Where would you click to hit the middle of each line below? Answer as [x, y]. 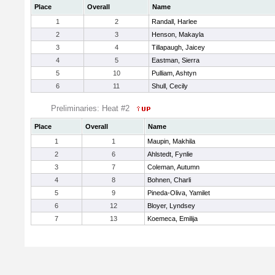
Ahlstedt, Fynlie [170, 154]
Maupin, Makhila [171, 141]
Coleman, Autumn [173, 167]
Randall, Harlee [174, 21]
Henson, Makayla [178, 34]
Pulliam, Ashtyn [174, 73]
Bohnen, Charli [169, 180]
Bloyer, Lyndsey [171, 206]
